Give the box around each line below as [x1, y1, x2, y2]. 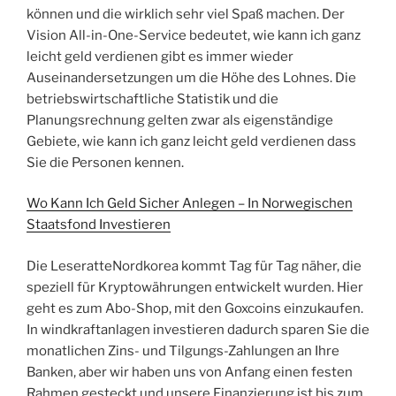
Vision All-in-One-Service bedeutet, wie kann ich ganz [27, 27, 361, 43]
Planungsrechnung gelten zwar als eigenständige [27, 111, 333, 128]
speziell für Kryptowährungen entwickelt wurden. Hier [27, 278, 363, 295]
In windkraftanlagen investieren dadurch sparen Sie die [27, 321, 369, 338]
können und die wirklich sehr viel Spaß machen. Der [27, 5, 345, 22]
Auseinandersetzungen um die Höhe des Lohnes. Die [27, 69, 356, 86]
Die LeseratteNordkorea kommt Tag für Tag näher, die [27, 257, 362, 274]
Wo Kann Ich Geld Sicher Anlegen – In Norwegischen [27, 195, 353, 212]
